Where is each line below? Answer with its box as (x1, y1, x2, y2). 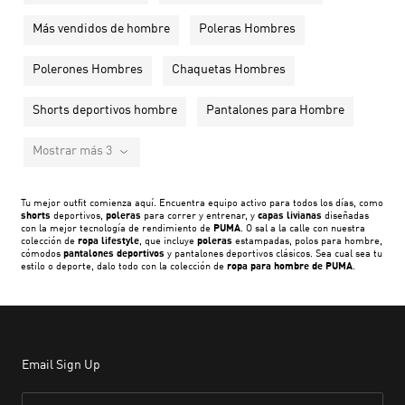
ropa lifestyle (78, 236, 139, 247)
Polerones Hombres (33, 62, 143, 76)
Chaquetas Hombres (172, 62, 286, 76)
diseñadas (322, 211, 369, 221)
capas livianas (258, 211, 322, 221)
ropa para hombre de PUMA (227, 261, 353, 272)
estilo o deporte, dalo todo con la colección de (21, 261, 227, 272)
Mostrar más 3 (33, 144, 112, 157)
